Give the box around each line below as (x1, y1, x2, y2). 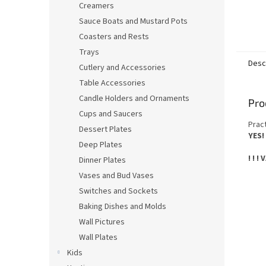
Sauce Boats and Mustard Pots (79, 15, 188, 27)
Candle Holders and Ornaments (79, 93, 189, 104)
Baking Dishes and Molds (79, 201, 166, 213)
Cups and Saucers (79, 108, 142, 120)
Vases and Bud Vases (79, 170, 154, 182)
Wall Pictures (79, 216, 125, 228)
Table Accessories (79, 77, 145, 89)
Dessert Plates (79, 123, 132, 135)
